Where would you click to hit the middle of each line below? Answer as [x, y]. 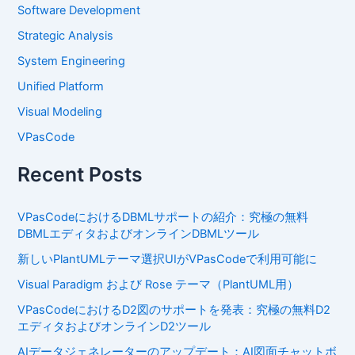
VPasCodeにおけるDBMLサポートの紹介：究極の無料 [163, 218]
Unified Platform [61, 87]
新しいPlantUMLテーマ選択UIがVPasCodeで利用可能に [168, 260]
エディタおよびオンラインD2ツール [115, 326]
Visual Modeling [60, 112]
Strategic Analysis [66, 36]
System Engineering [72, 61]
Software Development [79, 11]
